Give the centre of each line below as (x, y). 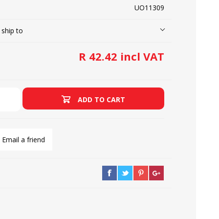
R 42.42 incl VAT (121, 56)
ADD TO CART (102, 99)
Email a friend (24, 140)
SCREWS (141, 32)
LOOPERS (41, 32)
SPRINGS (141, 185)
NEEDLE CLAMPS (41, 185)
